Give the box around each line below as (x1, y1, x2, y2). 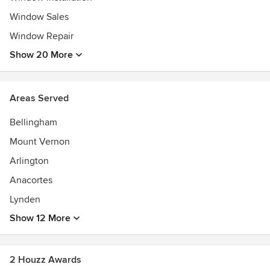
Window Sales (10, 11, 69, 23)
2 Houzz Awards (10, 254, 81, 266)
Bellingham (10, 116, 57, 128)
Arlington (10, 155, 49, 167)
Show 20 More (10, 49, 73, 61)
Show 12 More (10, 212, 71, 224)
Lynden (10, 193, 40, 206)
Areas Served (10, 92, 69, 104)
